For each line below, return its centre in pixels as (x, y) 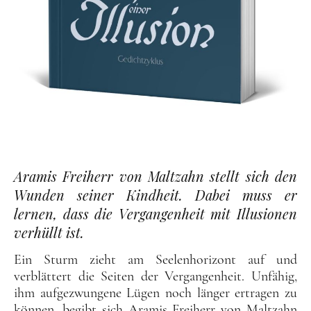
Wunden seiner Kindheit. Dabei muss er (155, 194)
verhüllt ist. (49, 232)
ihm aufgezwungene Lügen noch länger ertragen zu (155, 293)
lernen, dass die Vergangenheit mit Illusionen (155, 213)
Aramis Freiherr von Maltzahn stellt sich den (155, 176)
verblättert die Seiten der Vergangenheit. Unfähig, (155, 276)
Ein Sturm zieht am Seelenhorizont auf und (155, 259)
